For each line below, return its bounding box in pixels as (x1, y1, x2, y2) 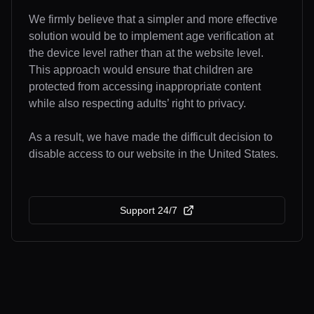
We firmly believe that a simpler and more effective (29, 13, 278, 25)
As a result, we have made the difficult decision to (29, 131, 273, 143)
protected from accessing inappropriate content (29, 81, 261, 93)
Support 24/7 (120, 205, 177, 216)
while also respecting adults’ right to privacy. (29, 97, 246, 109)
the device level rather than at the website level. (29, 47, 264, 59)
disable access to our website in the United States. (29, 148, 278, 160)
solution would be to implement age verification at (29, 30, 273, 42)
